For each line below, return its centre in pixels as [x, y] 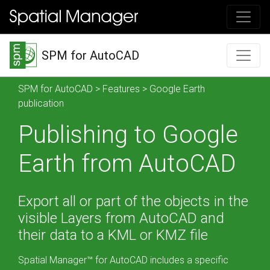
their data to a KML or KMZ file [113, 235]
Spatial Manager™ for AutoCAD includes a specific [123, 260]
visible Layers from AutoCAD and [121, 218]
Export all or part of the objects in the [133, 202]
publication [41, 104]
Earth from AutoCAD [127, 164]
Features [121, 89]
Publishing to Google [128, 135]
